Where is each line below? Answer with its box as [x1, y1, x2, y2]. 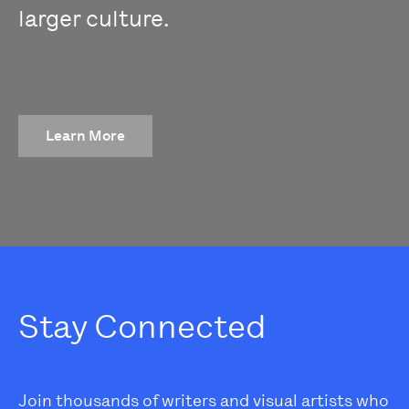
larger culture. [18, 5, 169, 33]
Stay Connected [18, 307, 267, 347]
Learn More [46, 127, 125, 145]
